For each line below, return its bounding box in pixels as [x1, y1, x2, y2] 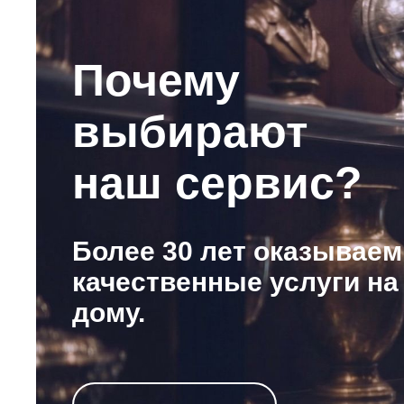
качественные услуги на [72, 267, 399, 297]
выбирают [72, 106, 308, 157]
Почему [72, 55, 240, 106]
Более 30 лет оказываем [72, 236, 402, 266]
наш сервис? [72, 158, 363, 208]
